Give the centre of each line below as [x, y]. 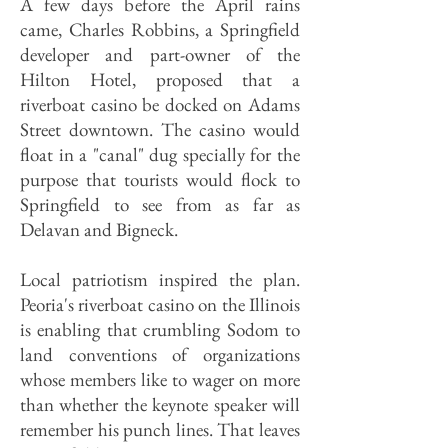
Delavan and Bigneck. [99, 229]
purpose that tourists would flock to [160, 179]
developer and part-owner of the [160, 54]
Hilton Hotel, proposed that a [160, 79]
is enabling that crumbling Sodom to [160, 329]
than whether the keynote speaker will [160, 404]
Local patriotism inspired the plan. [160, 279]
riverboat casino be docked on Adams [160, 104]
